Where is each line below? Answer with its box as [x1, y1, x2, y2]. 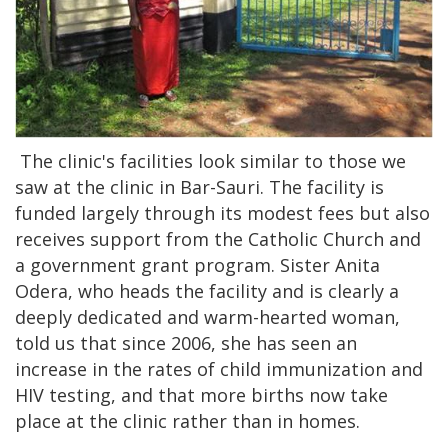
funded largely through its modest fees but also [15, 200, 430, 225]
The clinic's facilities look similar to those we [15, 148, 406, 173]
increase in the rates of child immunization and [15, 356, 423, 381]
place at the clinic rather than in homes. [15, 408, 360, 433]
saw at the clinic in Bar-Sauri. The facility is [15, 174, 384, 199]
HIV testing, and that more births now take [15, 382, 388, 407]
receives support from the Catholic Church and [15, 226, 421, 251]
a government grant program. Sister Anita [15, 252, 380, 277]
